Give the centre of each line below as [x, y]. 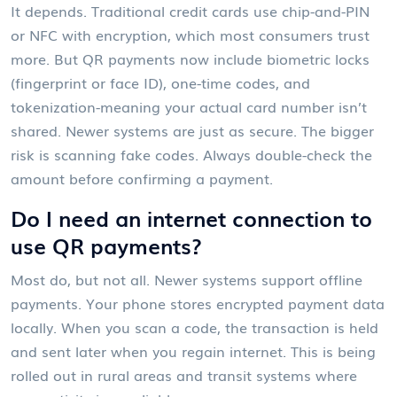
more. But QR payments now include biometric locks [190, 58]
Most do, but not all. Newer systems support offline [187, 279]
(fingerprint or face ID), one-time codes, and [160, 82]
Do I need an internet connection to [191, 217]
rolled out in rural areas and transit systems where [184, 374]
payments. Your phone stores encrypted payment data [198, 303]
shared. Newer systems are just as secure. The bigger [192, 130]
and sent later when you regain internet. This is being [193, 350]
